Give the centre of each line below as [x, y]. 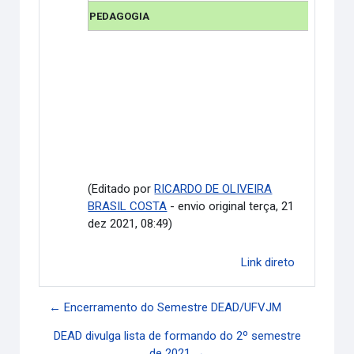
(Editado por [121, 188]
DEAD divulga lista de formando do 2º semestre [177, 335]
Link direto [267, 262]
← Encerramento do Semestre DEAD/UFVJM [166, 307]
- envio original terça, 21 [231, 206]
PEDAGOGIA [120, 16]
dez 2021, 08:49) [130, 223]
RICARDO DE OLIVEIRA [213, 188]
